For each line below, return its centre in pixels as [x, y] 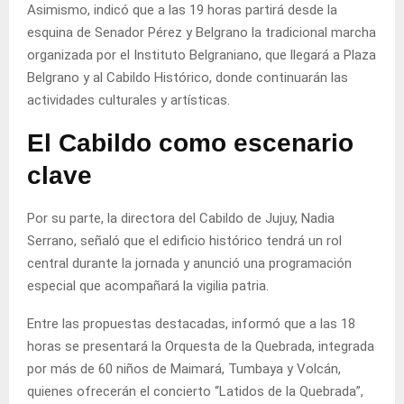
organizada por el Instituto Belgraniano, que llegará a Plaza [202, 55]
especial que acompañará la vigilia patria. [148, 285]
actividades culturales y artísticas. [129, 100]
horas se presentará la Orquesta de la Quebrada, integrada [201, 346]
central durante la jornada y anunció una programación [189, 263]
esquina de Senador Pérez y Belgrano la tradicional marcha [202, 32]
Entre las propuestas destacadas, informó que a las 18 [191, 323]
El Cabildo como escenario [190, 142]
